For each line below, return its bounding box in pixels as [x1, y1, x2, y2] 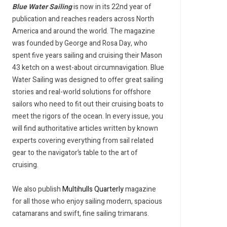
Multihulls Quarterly [62, 184, 124, 195]
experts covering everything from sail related [12, 135, 154, 146]
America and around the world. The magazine [12, 26, 155, 36]
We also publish [12, 184, 62, 195]
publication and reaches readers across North [12, 14, 154, 24]
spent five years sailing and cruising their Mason [12, 50, 162, 61]
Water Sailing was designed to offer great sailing [12, 74, 163, 85]
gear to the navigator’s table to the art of [12, 147, 138, 158]
